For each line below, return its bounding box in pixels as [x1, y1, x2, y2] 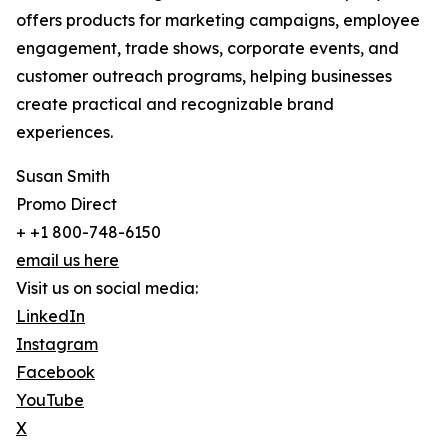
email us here [16, 250, 119, 271]
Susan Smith [16, 166, 110, 187]
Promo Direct [16, 194, 117, 215]
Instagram [16, 334, 98, 355]
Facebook [16, 362, 95, 383]
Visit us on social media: [16, 278, 198, 299]
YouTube [16, 390, 84, 411]
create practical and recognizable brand [16, 94, 334, 115]
